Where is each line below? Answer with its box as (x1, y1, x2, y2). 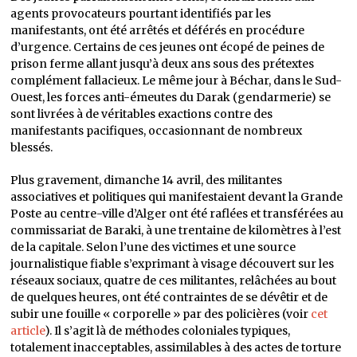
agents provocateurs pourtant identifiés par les (10, 6, 272, 21)
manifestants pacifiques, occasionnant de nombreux (10, 124, 303, 138)
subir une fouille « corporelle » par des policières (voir (10, 307, 309, 321)
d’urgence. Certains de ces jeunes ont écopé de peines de (10, 40, 325, 54)
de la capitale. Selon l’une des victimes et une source (10, 240, 296, 254)
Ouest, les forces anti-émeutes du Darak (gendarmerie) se (10, 90, 331, 104)
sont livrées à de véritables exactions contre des (10, 107, 273, 121)
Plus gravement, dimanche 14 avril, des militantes (10, 173, 283, 187)
